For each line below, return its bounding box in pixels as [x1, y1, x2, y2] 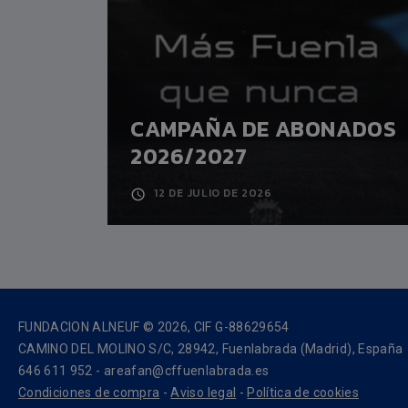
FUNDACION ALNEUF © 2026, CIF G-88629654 [18, 320, 290, 335]
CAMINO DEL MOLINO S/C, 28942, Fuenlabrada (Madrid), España [18, 342, 403, 357]
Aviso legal [170, 385, 237, 401]
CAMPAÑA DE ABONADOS [130, 113, 397, 146]
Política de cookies [247, 385, 359, 401]
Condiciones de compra [18, 385, 160, 401]
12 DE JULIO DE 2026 [154, 185, 272, 202]
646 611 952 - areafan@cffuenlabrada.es [18, 363, 270, 379]
